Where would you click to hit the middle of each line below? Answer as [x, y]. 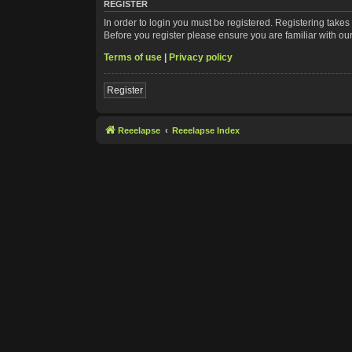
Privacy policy [201, 57]
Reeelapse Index [206, 130]
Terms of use [133, 57]
